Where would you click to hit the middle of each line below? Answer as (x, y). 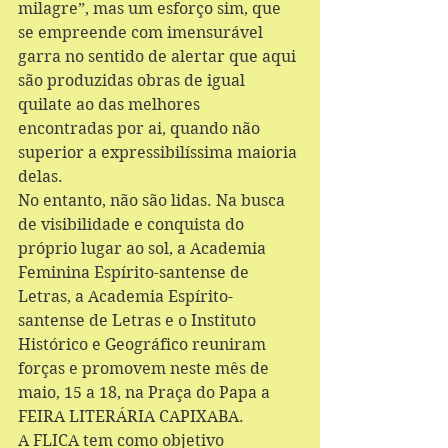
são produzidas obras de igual (133, 80)
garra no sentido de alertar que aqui (159, 56)
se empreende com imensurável (142, 32)
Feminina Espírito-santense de (135, 272)
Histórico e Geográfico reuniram (144, 344)
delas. (42, 176)
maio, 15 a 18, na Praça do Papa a (146, 392)
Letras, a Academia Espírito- (125, 296)
